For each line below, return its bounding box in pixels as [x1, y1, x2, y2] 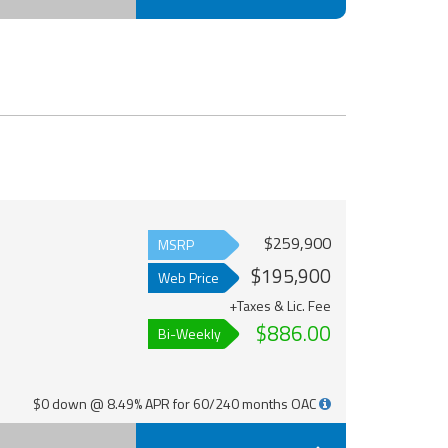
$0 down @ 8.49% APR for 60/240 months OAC [32, 393, 319, 415]
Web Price [157, 267, 219, 289]
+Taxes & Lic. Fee [228, 295, 331, 317]
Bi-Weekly [157, 323, 221, 345]
